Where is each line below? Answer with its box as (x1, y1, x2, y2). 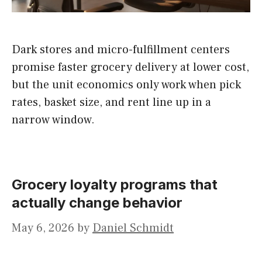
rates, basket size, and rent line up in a (12, 95, 211, 111)
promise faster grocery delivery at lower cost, (12, 60, 249, 75)
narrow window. (12, 112, 95, 128)
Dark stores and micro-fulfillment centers (12, 42, 230, 58)
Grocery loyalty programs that (12, 176, 218, 194)
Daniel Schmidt (92, 220, 174, 236)
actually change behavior (12, 194, 182, 212)
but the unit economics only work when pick (12, 77, 241, 93)
